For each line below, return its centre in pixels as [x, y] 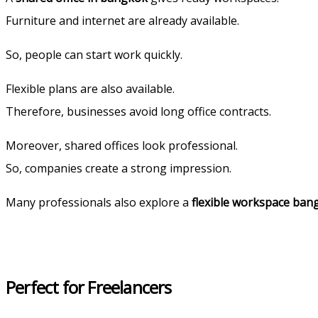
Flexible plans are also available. [90, 88]
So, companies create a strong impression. [119, 168]
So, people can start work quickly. [94, 54]
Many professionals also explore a [99, 202]
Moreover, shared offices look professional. [122, 145]
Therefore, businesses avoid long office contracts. [138, 111]
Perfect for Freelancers [89, 287]
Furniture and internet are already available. [122, 20]
